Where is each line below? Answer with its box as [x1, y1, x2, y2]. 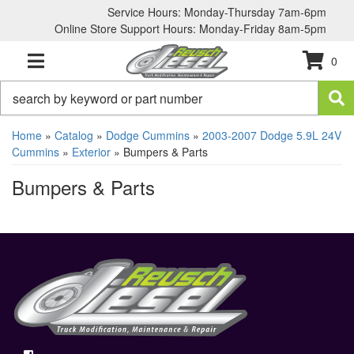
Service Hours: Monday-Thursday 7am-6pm [107, 4, 326, 20]
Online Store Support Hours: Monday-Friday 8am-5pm [55, 21, 326, 36]
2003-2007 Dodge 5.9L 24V [202, 127, 341, 143]
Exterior [72, 144, 111, 160]
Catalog [55, 127, 93, 143]
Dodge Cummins [106, 127, 190, 143]
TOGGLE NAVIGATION [35, 64, 120, 76]
